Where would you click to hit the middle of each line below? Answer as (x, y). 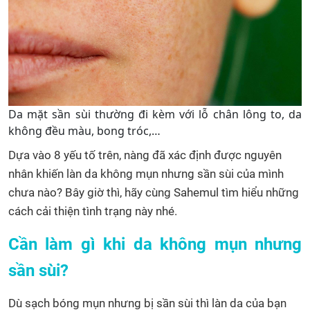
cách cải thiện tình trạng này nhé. (93, 211)
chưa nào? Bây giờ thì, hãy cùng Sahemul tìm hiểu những (154, 193)
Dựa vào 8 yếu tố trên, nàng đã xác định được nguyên (145, 155)
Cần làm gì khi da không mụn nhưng (155, 245)
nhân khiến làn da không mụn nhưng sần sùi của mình (146, 174)
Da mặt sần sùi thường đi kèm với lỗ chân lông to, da (155, 115)
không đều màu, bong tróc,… (84, 131)
